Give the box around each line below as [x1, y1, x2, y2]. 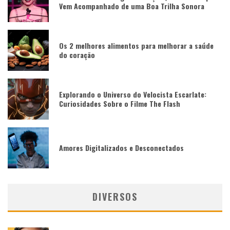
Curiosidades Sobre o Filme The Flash [59, 98, 180, 109]
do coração [59, 49, 95, 60]
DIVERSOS [92, 189, 138, 203]
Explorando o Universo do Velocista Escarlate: [59, 88, 206, 100]
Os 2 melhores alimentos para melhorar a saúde [59, 40, 214, 51]
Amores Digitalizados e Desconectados [59, 142, 184, 153]
